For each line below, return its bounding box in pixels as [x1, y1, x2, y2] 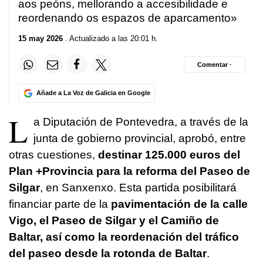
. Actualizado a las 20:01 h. [63, 34, 158, 43]
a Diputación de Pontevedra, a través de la [33, 116, 248, 129]
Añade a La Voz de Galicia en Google [36, 89, 150, 97]
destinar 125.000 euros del [95, 149, 240, 161]
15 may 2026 [18, 34, 63, 43]
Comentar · [197, 60, 232, 68]
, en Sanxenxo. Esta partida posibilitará [40, 181, 237, 194]
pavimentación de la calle [111, 198, 248, 211]
